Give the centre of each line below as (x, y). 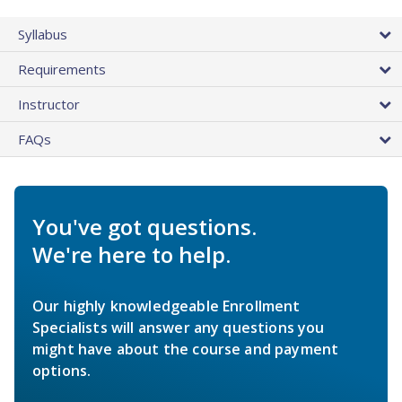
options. (62, 371)
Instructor (49, 105)
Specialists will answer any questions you (179, 328)
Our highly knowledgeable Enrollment (166, 306)
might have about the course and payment (186, 350)
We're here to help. (131, 255)
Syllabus (43, 35)
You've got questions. (144, 227)
